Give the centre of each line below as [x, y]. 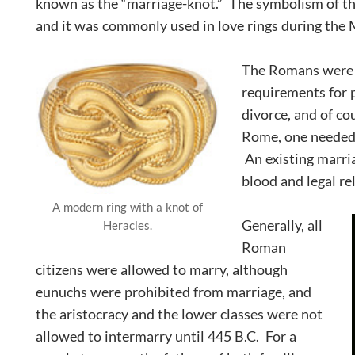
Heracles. [128, 225]
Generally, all [282, 225]
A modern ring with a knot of [128, 207]
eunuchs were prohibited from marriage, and [174, 291]
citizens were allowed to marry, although [162, 269]
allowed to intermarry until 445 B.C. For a [166, 336]
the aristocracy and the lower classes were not [179, 313]
